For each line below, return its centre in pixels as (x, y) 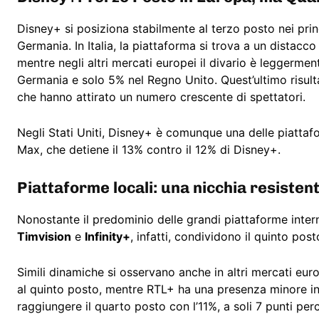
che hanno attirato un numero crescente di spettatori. (161, 97)
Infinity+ (108, 237)
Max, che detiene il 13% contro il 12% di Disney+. (149, 150)
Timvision (44, 237)
